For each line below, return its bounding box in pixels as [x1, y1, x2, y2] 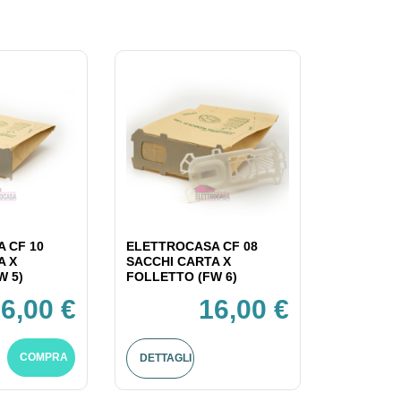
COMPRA [20, 350, 69, 363]
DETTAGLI [139, 351, 192, 364]
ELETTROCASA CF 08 [125, 238, 258, 253]
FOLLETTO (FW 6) [125, 269, 237, 284]
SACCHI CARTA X [125, 253, 231, 269]
